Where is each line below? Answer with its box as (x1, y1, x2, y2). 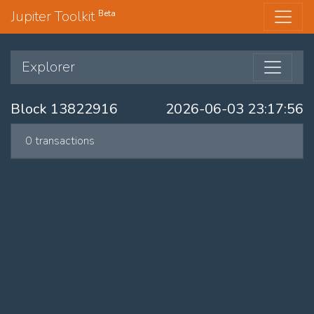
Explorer (22, 57, 75, 76)
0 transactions (25, 133, 95, 149)
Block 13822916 (11, 100, 118, 118)
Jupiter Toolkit (11, 7, 98, 26)
